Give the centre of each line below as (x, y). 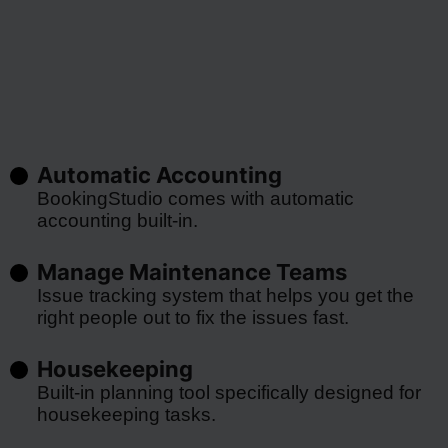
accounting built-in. (117, 220)
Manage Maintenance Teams (191, 272)
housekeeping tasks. (126, 414)
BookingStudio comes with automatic (195, 198)
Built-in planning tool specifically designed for (228, 392)
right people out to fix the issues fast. (192, 317)
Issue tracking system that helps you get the (225, 295)
